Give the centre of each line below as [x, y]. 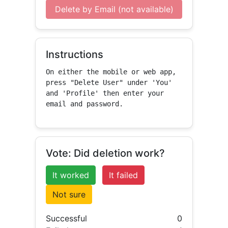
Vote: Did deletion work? [106, 153]
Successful [67, 218]
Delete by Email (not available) [114, 9]
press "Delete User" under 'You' [109, 82]
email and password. [85, 104]
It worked [71, 175]
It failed [124, 175]
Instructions [75, 54]
